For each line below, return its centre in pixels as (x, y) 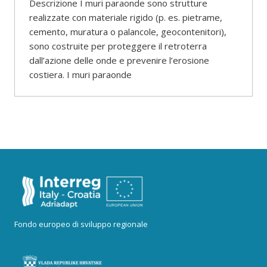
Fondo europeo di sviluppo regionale (81, 224)
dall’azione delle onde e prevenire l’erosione (119, 60)
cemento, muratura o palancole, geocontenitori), (128, 32)
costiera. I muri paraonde (80, 74)
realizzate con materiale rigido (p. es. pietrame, (126, 17)
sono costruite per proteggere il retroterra (118, 46)
